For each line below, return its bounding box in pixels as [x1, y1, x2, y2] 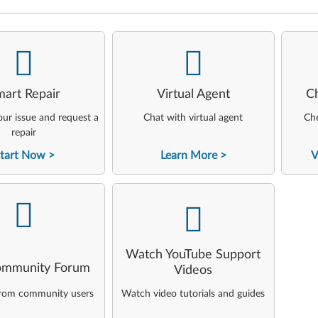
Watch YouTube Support [126, 248, 261, 261]
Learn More [160, 150, 217, 161]
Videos [174, 264, 213, 277]
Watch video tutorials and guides [121, 289, 265, 299]
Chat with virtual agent [143, 113, 243, 123]
